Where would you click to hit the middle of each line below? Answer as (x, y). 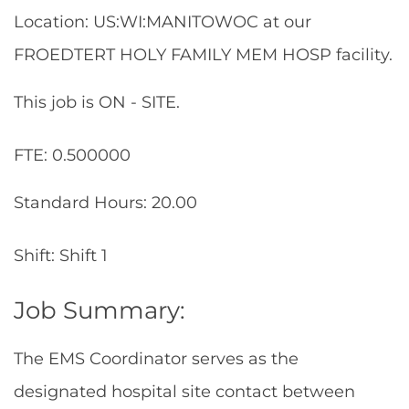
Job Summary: (100, 310)
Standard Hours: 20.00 (105, 203)
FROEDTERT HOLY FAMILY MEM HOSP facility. (203, 55)
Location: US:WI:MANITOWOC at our (163, 22)
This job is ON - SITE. (97, 102)
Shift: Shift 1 (61, 256)
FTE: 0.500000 (72, 155)
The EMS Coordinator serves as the (156, 359)
